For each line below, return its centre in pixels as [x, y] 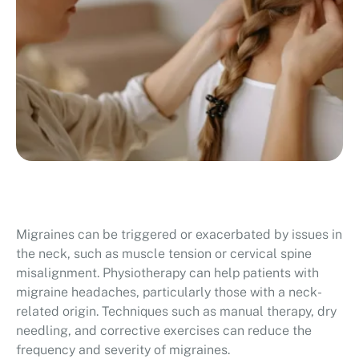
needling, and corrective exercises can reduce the [164, 331]
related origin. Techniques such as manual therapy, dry [176, 312]
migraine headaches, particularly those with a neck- [169, 292]
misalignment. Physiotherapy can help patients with [167, 273]
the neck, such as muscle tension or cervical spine [164, 254]
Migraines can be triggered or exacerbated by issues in [179, 235]
